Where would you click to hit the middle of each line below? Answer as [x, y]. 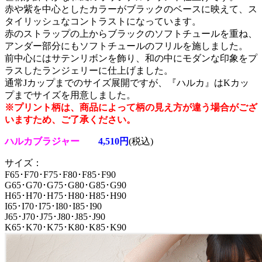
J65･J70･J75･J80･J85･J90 [55, 217]
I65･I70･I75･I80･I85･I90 [53, 206]
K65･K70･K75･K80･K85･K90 [65, 227]
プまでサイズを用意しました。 [70, 95]
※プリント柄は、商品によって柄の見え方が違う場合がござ [131, 108]
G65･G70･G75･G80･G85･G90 [65, 185]
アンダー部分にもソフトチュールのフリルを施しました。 [126, 46]
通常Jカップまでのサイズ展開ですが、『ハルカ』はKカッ [127, 83]
